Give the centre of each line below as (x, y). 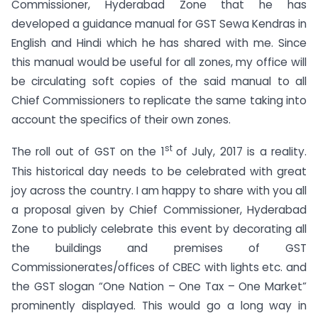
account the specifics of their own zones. (121, 119)
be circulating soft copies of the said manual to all (159, 81)
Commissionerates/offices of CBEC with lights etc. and (159, 267)
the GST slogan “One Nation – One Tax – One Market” (159, 286)
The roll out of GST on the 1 (88, 152)
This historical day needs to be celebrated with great (159, 171)
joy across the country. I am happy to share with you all (159, 190)
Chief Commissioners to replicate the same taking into (159, 100)
